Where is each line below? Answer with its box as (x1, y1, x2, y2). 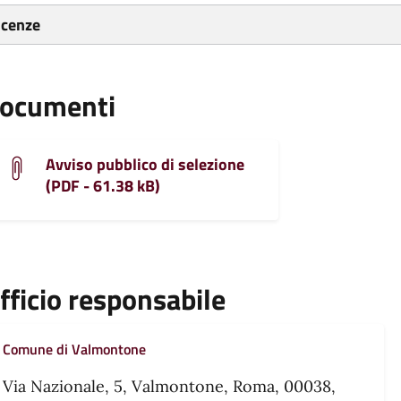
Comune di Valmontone (3, 338, 146, 361)
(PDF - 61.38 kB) (46, 174, 160, 199)
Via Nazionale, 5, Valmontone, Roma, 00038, (3, 376, 336, 397)
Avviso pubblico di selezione (46, 152, 244, 177)
